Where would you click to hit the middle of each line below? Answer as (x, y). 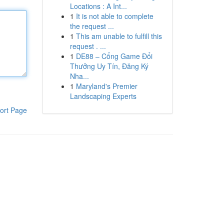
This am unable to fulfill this (119, 36)
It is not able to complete (114, 16)
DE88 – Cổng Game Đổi (114, 56)
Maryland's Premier (106, 86)
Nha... (79, 76)
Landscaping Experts (103, 96)
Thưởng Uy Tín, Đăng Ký (109, 66)
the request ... (92, 26)
